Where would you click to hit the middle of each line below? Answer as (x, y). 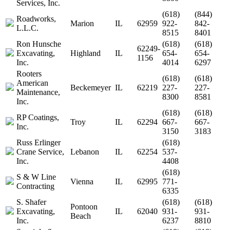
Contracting (35, 186)
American (32, 83)
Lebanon (85, 152)
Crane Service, (40, 152)
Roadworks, (36, 19)
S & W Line (36, 177)
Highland (85, 53)
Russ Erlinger (39, 142)
